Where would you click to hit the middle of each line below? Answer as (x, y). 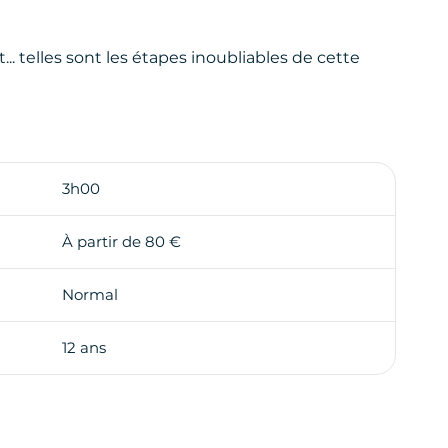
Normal (90, 294)
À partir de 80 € (121, 241)
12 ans (84, 347)
